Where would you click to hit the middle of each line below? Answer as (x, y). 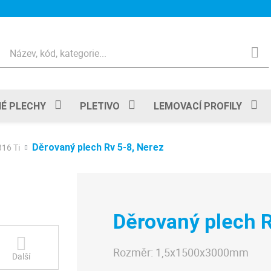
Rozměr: (134, 252)
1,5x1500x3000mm (202, 252)
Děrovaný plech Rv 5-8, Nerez (98, 147)
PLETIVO (100, 106)
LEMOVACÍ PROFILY (198, 106)
